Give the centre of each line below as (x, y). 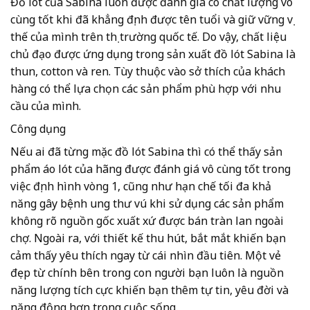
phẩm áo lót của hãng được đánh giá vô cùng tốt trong (151, 169)
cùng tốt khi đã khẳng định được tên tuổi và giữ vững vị (152, 20)
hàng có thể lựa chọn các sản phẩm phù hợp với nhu (146, 89)
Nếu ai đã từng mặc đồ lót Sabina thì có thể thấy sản (146, 152)
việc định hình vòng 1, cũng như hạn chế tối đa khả (141, 186)
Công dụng (38, 129)
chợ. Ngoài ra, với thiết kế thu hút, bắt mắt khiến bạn (148, 238)
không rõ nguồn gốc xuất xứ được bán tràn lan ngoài (147, 221)
